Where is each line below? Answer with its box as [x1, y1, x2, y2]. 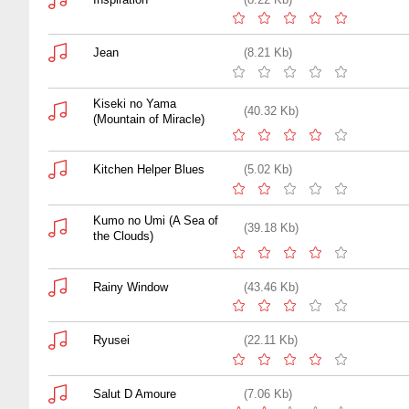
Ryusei [93, 333, 130, 348]
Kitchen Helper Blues [93, 163, 204, 177]
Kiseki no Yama [93, 96, 176, 110]
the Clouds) [93, 228, 153, 243]
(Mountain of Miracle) [93, 111, 204, 126]
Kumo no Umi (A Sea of [93, 213, 218, 227]
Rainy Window [93, 279, 168, 294]
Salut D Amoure [93, 386, 176, 401]
